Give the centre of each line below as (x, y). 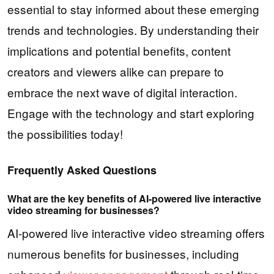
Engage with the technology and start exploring (131, 113)
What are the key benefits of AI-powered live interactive (134, 198)
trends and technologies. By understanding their (133, 29)
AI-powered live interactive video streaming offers (136, 233)
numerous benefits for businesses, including (123, 254)
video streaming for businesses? (83, 210)
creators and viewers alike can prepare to (116, 71)
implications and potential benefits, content (119, 50)
